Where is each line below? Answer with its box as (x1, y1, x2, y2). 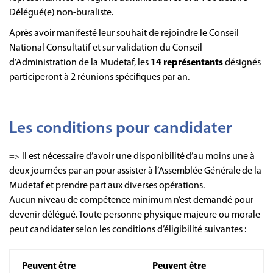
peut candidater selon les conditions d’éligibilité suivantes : (9, 224, 248, 235)
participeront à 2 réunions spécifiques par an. (9, 72, 193, 82)
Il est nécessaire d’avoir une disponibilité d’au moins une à (22, 151, 255, 161)
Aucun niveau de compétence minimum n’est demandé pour (9, 195, 253, 205)
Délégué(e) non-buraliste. (9, 7, 113, 18)
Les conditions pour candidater (9, 120, 232, 137)
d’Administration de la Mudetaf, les (9, 57, 151, 68)
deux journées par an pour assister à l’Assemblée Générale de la (9, 166, 261, 176)
